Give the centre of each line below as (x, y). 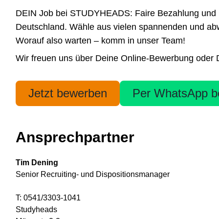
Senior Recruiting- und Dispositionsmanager (93, 174)
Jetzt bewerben (68, 93)
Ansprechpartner (75, 137)
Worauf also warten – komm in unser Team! (100, 41)
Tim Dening (37, 163)
